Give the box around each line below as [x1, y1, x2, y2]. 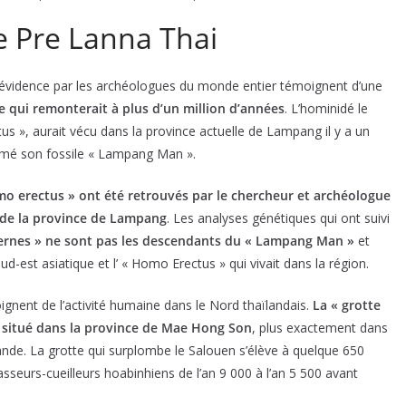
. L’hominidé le [285, 100, 368, 117]
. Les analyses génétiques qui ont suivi [167, 209, 390, 227]
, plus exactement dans [252, 319, 388, 336]
